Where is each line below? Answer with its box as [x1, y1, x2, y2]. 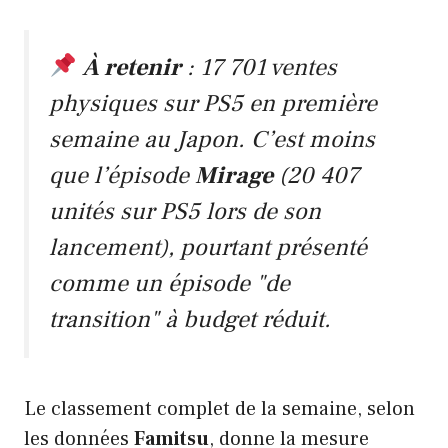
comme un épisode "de [49, 267, 290, 299]
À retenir [82, 51, 182, 83]
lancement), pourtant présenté [49, 231, 367, 263]
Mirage [195, 159, 273, 191]
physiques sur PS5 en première [49, 87, 377, 119]
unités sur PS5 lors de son [49, 195, 321, 227]
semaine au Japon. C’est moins [49, 123, 375, 155]
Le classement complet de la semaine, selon [24, 395, 415, 422]
